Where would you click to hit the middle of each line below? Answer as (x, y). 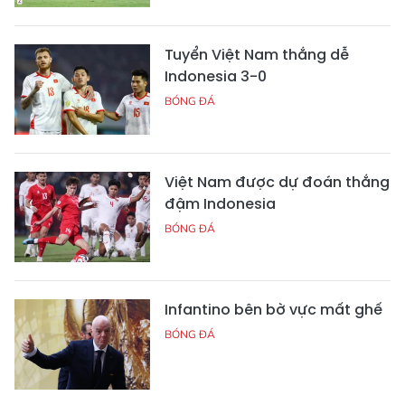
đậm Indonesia (220, 203)
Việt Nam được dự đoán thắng (277, 182)
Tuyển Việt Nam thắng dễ (257, 54)
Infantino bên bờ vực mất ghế (273, 309)
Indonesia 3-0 (216, 76)
